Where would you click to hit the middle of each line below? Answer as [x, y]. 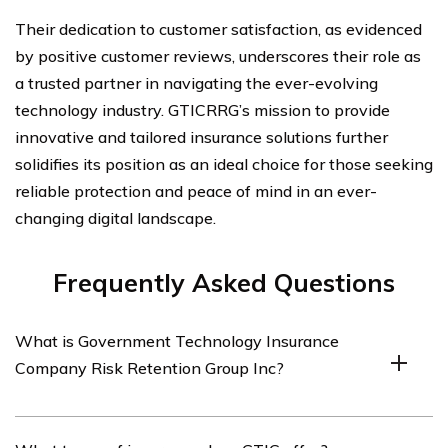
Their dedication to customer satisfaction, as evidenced [218, 29]
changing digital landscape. [115, 218]
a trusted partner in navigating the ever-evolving [196, 83]
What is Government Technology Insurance [177, 341]
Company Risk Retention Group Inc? [149, 368]
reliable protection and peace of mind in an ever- [196, 191]
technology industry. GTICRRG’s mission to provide [202, 110]
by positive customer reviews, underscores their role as [218, 56]
